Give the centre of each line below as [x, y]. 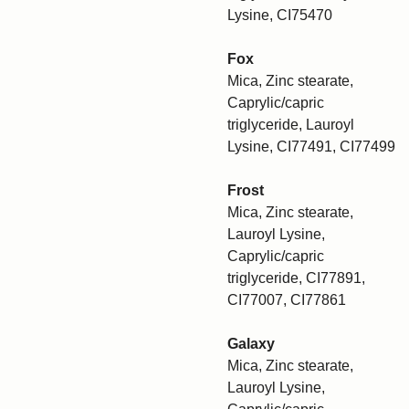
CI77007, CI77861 [287, 300]
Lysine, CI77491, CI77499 [311, 147]
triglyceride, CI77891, [296, 278]
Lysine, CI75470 [280, 15]
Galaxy [251, 344]
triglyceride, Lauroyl [291, 125]
